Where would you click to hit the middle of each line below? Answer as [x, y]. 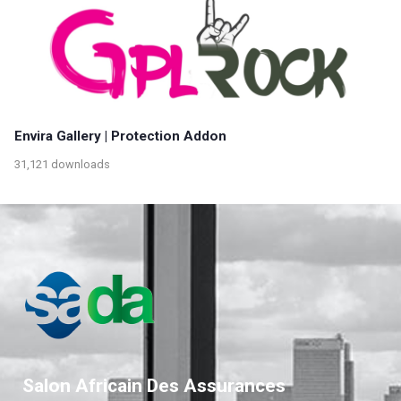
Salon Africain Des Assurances [154, 385]
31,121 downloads [62, 164]
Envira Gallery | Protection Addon [120, 137]
